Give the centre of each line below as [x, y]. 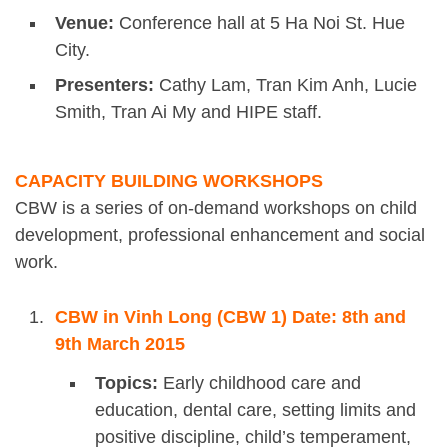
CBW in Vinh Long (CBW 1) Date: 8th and [230, 317]
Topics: [126, 383]
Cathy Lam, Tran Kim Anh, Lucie [285, 84]
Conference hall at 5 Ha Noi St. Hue [259, 22]
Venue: [84, 22]
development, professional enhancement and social [220, 235]
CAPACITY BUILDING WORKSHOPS [169, 181]
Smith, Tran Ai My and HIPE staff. [188, 111]
